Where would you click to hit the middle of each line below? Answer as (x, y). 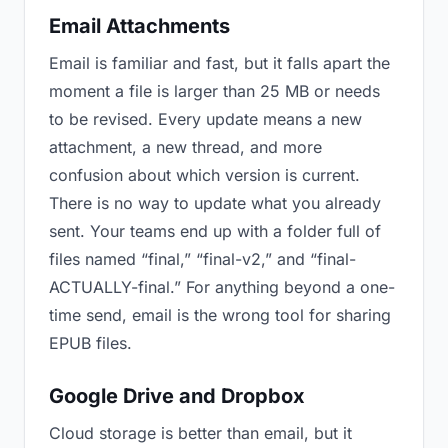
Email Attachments (139, 26)
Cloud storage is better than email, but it (200, 433)
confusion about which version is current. (204, 175)
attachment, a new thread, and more (185, 147)
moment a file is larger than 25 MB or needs (214, 91)
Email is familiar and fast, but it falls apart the (219, 63)
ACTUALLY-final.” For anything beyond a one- (222, 287)
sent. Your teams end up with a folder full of (215, 231)
